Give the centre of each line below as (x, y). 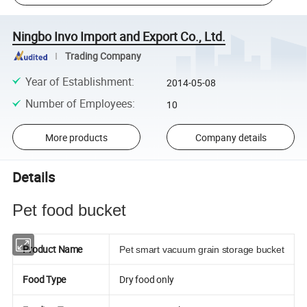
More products (76, 137)
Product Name (53, 249)
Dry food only (147, 279)
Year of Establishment (78, 81)
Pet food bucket (70, 210)
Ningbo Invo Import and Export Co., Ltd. (119, 36)
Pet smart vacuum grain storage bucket (202, 249)
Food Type (45, 279)
